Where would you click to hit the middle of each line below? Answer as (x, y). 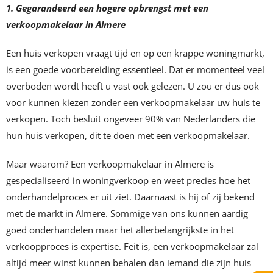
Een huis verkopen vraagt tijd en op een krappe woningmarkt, (135, 53)
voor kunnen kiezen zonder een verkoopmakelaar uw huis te (133, 103)
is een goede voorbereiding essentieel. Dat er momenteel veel (135, 70)
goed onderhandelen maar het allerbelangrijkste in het (120, 230)
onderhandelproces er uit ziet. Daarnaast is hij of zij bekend (130, 197)
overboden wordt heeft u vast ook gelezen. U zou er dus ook (133, 86)
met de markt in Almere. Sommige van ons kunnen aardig (127, 214)
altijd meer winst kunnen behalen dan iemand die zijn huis (129, 263)
